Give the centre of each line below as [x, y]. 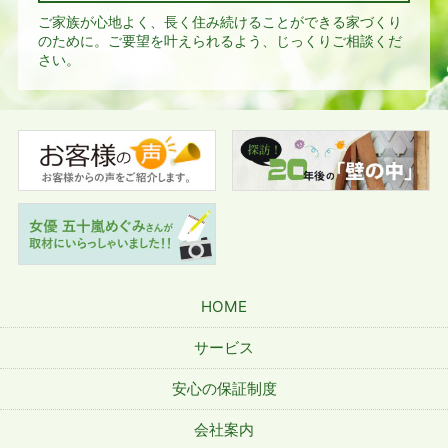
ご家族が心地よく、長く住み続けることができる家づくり [219, 22]
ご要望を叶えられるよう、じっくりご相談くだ [254, 41]
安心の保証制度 [224, 388]
